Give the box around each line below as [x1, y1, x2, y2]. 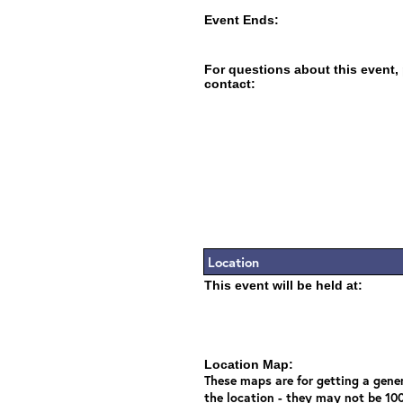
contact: [204, 76, 255, 91]
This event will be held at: [204, 278, 363, 292]
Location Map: [204, 357, 293, 372]
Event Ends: [204, 13, 279, 27]
